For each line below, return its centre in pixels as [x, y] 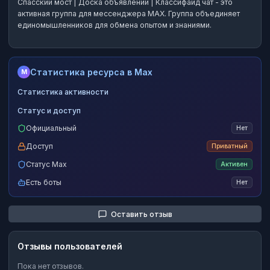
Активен [234, 164]
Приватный [230, 146]
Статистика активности [63, 92]
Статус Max [46, 164]
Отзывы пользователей [70, 246]
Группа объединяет [203, 14]
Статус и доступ [49, 111]
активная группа [47, 14]
